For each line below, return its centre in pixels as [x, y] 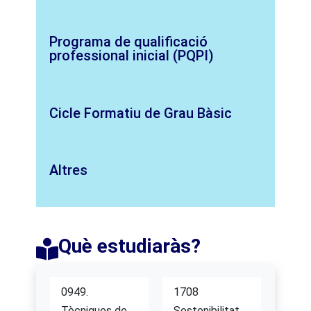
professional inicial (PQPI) [132, 56]
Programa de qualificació [129, 42]
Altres [69, 170]
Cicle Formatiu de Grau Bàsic [141, 113]
